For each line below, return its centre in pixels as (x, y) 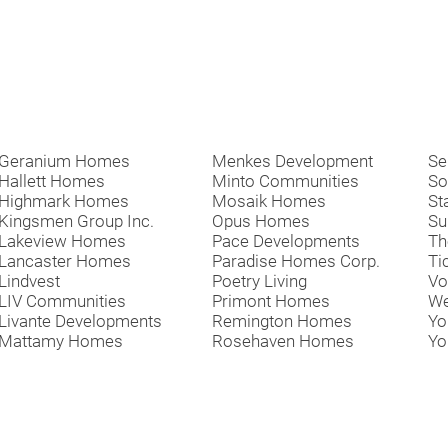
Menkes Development (292, 161)
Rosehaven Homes (283, 341)
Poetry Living (259, 281)
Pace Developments (286, 241)
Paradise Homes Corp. (296, 261)
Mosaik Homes (269, 201)
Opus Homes (261, 221)
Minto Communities (285, 181)
